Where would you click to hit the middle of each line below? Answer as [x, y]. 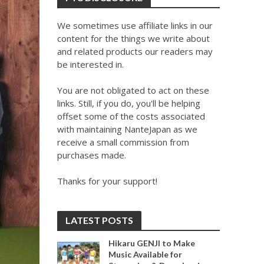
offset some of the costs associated [131, 116]
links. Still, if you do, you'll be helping [128, 103]
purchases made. [91, 155]
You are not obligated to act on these [133, 90]
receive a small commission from [123, 142]
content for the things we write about [133, 38]
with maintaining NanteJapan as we [127, 129]
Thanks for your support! [107, 181]
